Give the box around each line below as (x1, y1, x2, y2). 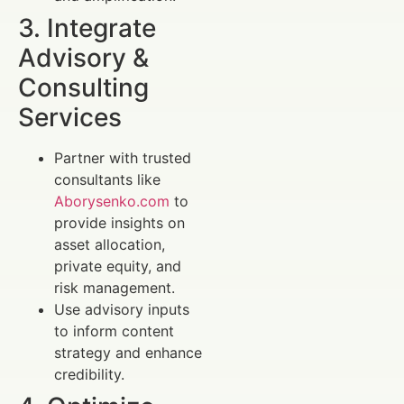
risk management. (54, 278, 175, 297)
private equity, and (54, 256, 181, 275)
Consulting (18, 71, 149, 103)
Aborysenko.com (54, 191, 170, 210)
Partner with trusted (54, 148, 191, 167)
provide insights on (54, 213, 185, 232)
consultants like (54, 170, 161, 188)
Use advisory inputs (54, 299, 189, 318)
